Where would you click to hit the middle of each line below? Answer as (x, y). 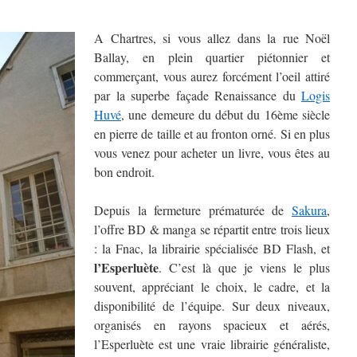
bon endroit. (124, 172)
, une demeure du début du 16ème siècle (226, 114)
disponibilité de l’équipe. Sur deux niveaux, (212, 306)
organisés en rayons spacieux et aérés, (212, 325)
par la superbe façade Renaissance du (198, 95)
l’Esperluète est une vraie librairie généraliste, (212, 344)
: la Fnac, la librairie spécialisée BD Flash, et (212, 248)
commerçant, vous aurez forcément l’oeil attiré (212, 76)
